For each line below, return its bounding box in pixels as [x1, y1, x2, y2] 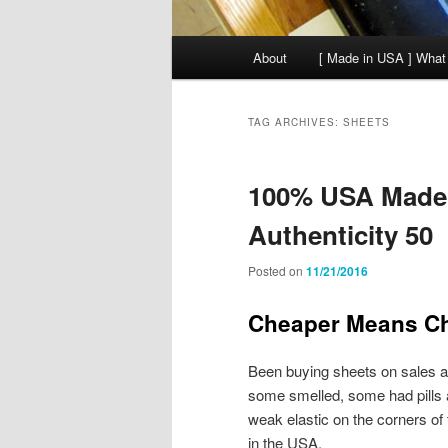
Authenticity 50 [248, 216, 433, 254]
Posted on [248, 262, 306, 280]
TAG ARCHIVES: [248, 115, 343, 130]
